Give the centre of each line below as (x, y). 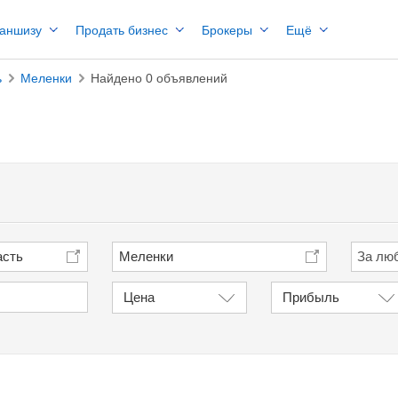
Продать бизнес (122, 30)
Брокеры (227, 30)
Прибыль (311, 297)
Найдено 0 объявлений (159, 78)
